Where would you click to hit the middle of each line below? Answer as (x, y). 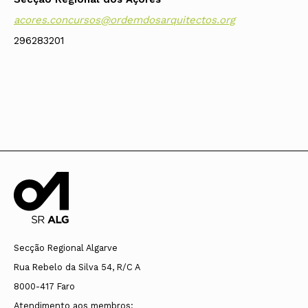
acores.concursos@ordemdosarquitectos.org (124, 20)
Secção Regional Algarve (66, 247)
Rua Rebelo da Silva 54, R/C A (77, 267)
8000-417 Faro (44, 286)
